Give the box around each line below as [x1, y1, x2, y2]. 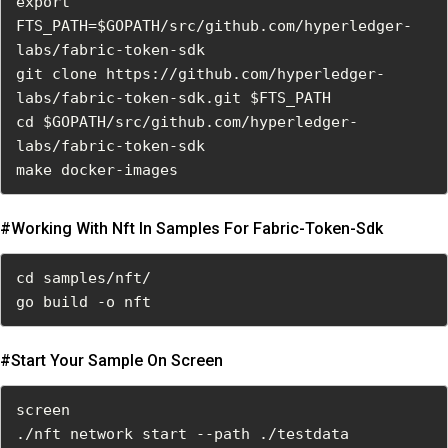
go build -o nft [16, 293, 151, 312]
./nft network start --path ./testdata [16, 425, 349, 444]
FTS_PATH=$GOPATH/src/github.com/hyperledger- [16, 17, 412, 36]
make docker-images [16, 161, 178, 180]
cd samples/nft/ [16, 269, 151, 288]
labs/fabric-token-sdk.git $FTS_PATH [16, 89, 331, 108]
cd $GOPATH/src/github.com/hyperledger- [16, 113, 358, 132]
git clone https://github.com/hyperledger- [16, 65, 385, 84]
